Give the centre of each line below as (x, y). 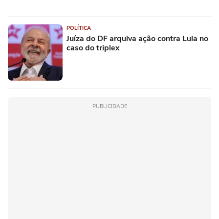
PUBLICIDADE (109, 106)
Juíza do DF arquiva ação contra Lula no (137, 38)
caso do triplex (93, 48)
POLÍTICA (79, 28)
